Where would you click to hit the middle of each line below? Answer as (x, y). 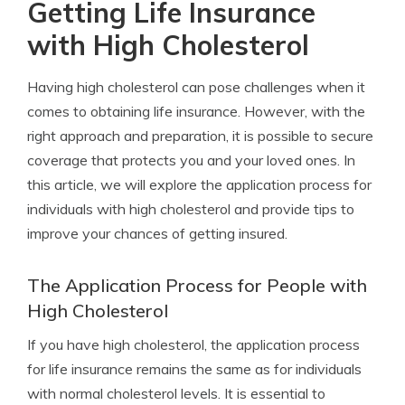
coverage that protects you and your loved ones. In (191, 160)
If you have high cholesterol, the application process (193, 344)
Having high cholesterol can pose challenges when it (196, 87)
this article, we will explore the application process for (199, 184)
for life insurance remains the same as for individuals (194, 369)
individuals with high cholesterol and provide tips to (191, 209)
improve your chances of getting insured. (157, 233)
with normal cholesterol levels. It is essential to (176, 393)
